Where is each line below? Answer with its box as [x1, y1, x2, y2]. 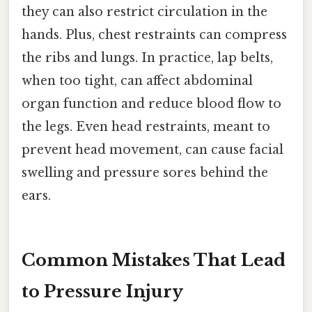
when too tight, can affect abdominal [22, 72, 253, 88]
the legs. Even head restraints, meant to [22, 118, 270, 134]
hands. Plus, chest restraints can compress [22, 26, 287, 42]
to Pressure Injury [22, 281, 183, 302]
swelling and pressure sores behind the [22, 164, 268, 180]
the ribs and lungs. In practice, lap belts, [22, 49, 273, 65]
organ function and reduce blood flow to [22, 95, 281, 111]
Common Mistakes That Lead [22, 249, 286, 270]
